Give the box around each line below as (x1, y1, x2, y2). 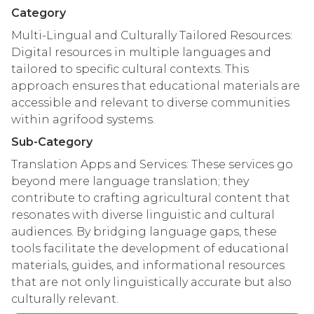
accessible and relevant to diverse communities (11, 95, 289, 109)
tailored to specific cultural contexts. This (11, 62, 249, 76)
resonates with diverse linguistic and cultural (11, 207, 275, 221)
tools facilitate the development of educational (11, 241, 289, 255)
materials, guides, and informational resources (11, 258, 285, 272)
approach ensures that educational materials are (11, 78, 300, 93)
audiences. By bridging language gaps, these (11, 224, 277, 238)
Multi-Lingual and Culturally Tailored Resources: (11, 28, 292, 42)
